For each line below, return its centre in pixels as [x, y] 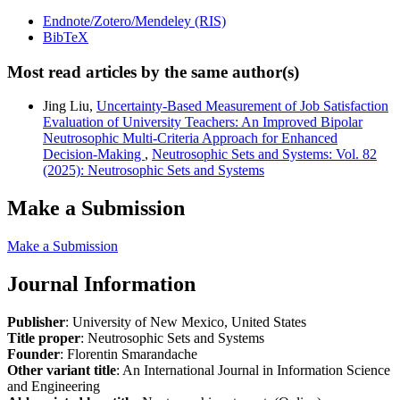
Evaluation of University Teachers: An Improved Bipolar [203, 122]
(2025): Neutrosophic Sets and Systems [154, 171]
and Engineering [54, 387]
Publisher [36, 322]
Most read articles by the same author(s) [153, 71]
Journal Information [101, 284]
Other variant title [62, 371]
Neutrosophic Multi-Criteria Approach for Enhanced [190, 138]
